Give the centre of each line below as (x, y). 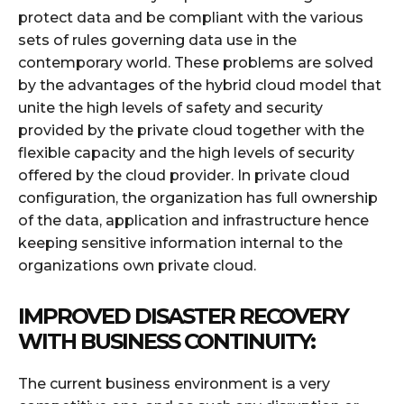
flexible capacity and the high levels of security (186, 153)
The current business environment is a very (174, 384)
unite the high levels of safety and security (170, 108)
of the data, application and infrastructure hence (193, 221)
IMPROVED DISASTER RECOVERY (183, 317)
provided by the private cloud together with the (191, 131)
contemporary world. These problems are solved (196, 63)
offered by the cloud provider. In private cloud (184, 176)
